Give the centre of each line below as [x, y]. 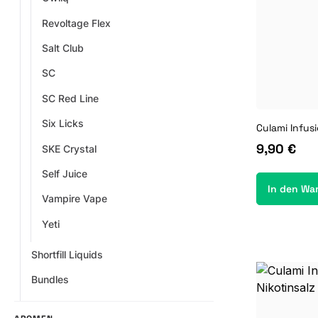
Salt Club [62, 48]
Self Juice [64, 173]
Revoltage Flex [76, 23]
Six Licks [62, 124]
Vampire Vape [74, 199]
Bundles [50, 280]
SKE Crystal [69, 148]
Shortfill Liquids [67, 255]
